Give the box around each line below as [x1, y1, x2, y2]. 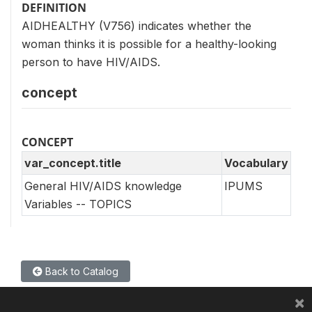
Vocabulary [224, 156, 288, 170]
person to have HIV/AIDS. [22, 55, 160, 69]
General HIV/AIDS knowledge [24, 179, 182, 193]
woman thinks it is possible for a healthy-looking [22, 37, 276, 51]
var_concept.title [24, 156, 121, 170]
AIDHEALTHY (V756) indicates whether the [22, 19, 251, 33]
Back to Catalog [42, 265, 118, 277]
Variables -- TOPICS [24, 197, 132, 211]
